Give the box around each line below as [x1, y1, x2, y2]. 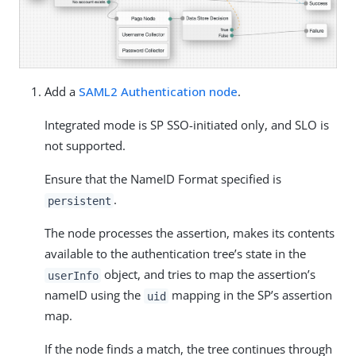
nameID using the [44, 287, 144, 304]
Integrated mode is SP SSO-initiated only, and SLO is [44, 117, 329, 133]
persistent [47, 194, 111, 207]
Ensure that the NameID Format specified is [44, 171, 281, 188]
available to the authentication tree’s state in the [44, 246, 306, 262]
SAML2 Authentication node [79, 83, 238, 100]
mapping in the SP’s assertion [168, 287, 333, 304]
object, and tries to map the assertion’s [101, 266, 316, 283]
